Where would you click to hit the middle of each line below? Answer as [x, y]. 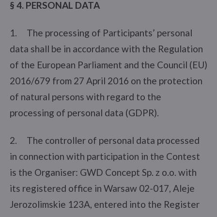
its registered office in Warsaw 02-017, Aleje [102, 188]
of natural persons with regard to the [85, 96]
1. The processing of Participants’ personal [101, 32]
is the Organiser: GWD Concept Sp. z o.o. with [103, 172]
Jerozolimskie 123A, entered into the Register [105, 204]
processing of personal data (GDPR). [84, 112]
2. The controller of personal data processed [105, 140]
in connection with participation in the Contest [105, 156]
